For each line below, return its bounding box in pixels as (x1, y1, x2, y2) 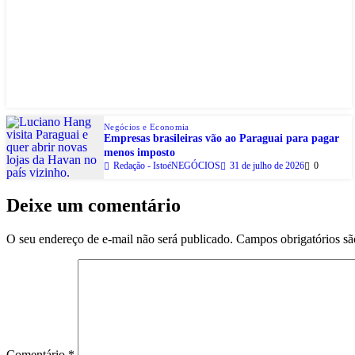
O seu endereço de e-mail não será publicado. (6, 232, 233, 246)
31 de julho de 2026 (230, 160, 304, 172)
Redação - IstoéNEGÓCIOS (113, 160, 220, 172)
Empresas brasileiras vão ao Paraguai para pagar (104, 132, 339, 145)
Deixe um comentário (6, 195, 181, 216)
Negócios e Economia (104, 122, 189, 132)
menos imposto (104, 147, 175, 159)
